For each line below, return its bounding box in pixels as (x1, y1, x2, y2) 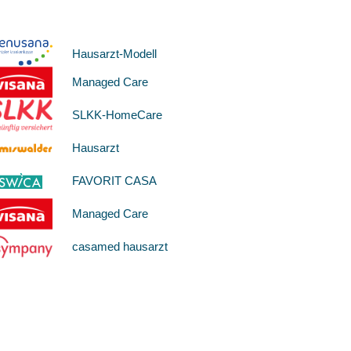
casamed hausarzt (72, 239, 168, 253)
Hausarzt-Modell (72, 46, 157, 60)
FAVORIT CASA (72, 173, 157, 187)
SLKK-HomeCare (72, 107, 163, 121)
